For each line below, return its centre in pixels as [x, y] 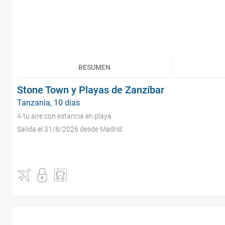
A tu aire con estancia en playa [64, 116]
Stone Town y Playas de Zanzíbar [91, 90]
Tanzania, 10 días [48, 103]
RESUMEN [94, 67]
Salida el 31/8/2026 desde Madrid [70, 129]
